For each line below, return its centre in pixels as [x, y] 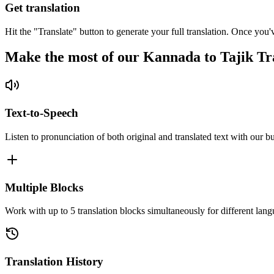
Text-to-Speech [42, 113]
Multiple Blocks [44, 187]
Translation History [54, 261]
